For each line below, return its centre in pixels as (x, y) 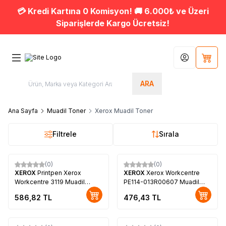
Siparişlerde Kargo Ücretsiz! (113, 23)
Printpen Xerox (59, 173)
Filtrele (65, 134)
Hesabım (197, 61)
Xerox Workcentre (173, 173)
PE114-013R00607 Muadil (161, 182)
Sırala (169, 134)
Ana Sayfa (23, 111)
